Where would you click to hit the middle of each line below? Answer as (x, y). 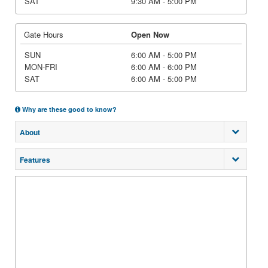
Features (35, 160)
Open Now (150, 34)
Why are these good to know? (68, 109)
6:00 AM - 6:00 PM (164, 67)
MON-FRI (41, 67)
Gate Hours (44, 34)
